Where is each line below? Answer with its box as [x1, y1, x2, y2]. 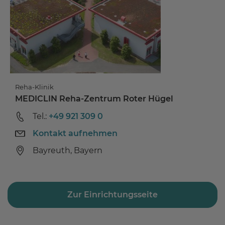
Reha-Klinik [15, 82, 54, 91]
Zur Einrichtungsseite [67, 189, 158, 199]
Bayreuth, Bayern [33, 145, 102, 155]
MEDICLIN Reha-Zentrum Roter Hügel [15, 93, 173, 103]
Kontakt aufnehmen [33, 128, 118, 138]
